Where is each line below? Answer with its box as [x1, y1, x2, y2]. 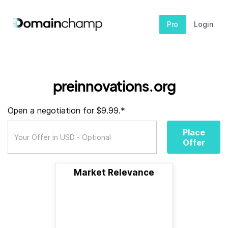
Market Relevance [74, 167, 154, 178]
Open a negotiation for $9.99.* [8, 105, 125, 116]
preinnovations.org [52, 77, 176, 95]
